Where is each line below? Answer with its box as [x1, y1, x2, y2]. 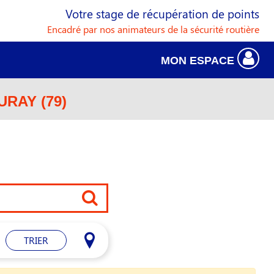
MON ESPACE [161, 54, 237, 67]
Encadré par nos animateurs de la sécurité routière [47, 23, 259, 35]
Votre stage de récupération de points [65, 6, 259, 21]
